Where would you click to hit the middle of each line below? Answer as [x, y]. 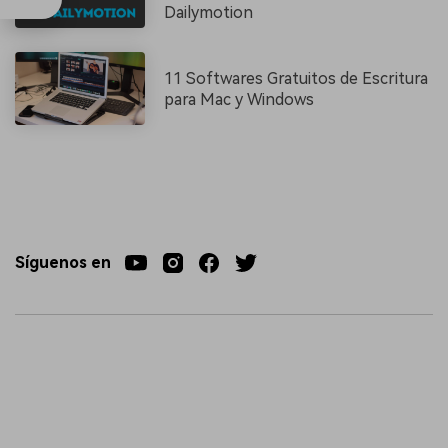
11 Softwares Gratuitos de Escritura [296, 78]
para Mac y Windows [239, 99]
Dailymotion [209, 13]
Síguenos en [63, 263]
